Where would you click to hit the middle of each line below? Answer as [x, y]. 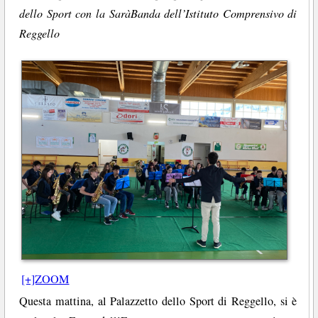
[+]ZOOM [45, 279]
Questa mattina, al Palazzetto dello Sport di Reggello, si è [158, 301]
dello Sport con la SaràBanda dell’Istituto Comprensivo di [158, 13]
